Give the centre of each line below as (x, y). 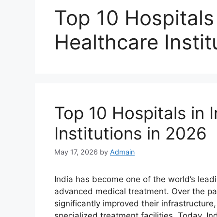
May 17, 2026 (76, 152)
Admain (122, 152)
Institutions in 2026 (131, 133)
